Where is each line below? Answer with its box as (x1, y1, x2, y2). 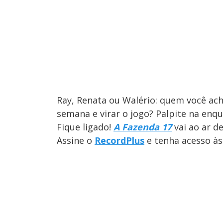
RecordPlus (95, 134, 144, 146)
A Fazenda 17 (113, 120, 172, 133)
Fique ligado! (57, 120, 113, 133)
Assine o (57, 134, 95, 146)
